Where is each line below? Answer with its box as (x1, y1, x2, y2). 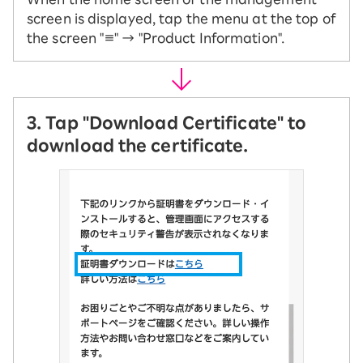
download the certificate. (27, 137, 249, 153)
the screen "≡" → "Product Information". (27, 32, 284, 45)
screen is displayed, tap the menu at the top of (27, 12, 336, 25)
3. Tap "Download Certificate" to (27, 114, 307, 130)
